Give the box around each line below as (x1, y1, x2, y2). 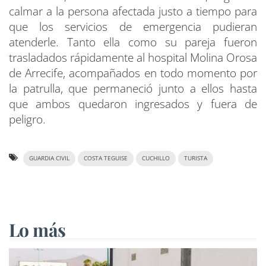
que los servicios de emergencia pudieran (9, 19, 257, 35)
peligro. (9, 112, 46, 128)
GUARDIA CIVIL (29, 154, 69, 163)
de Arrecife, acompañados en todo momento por (9, 65, 257, 81)
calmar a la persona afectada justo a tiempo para (9, 4, 257, 20)
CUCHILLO (142, 154, 170, 163)
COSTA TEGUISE (84, 154, 128, 163)
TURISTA (184, 154, 207, 163)
